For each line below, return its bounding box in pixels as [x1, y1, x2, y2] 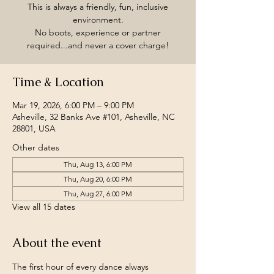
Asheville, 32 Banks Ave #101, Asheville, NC [12, 111, 175, 122]
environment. [72, 14, 124, 25]
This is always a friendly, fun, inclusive [28, 1, 168, 12]
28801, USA [12, 123, 56, 134]
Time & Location [12, 74, 104, 90]
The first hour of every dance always [12, 261, 151, 272]
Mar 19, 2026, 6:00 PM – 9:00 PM [12, 100, 134, 111]
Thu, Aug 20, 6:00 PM [64, 174, 132, 183]
